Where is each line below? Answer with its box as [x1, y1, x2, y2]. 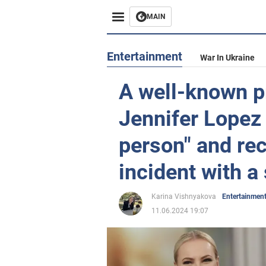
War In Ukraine [200, 53, 255, 62]
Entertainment [107, 49, 182, 64]
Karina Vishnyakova [151, 192, 216, 201]
